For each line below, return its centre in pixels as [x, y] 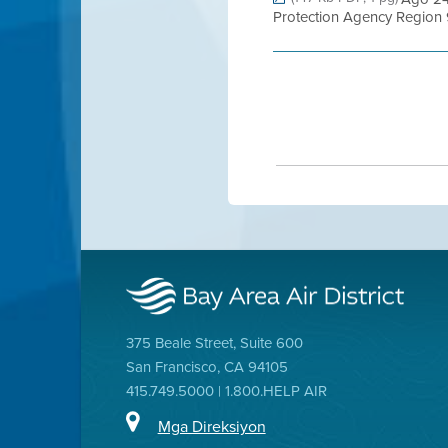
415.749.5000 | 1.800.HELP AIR [226, 390]
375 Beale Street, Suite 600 [214, 342]
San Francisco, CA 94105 [206, 366]
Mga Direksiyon [211, 425]
